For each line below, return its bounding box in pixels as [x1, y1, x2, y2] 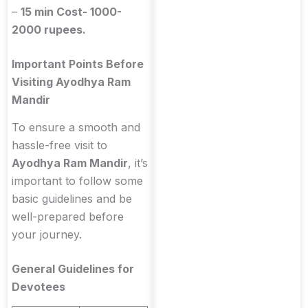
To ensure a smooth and [12, 120, 140, 135]
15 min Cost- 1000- [21, 4, 122, 19]
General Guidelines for [12, 262, 134, 276]
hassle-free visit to [12, 138, 107, 153]
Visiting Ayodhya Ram [12, 74, 131, 89]
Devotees [12, 280, 65, 294]
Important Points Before [12, 56, 144, 71]
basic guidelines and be [12, 192, 132, 206]
